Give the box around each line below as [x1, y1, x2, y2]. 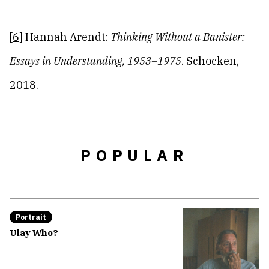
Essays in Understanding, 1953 [10, 54, 151, 68]
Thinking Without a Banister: [110, 30, 245, 44]
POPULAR [80, 145, 189, 165]
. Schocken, [181, 54, 239, 68]
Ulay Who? [10, 227, 58, 238]
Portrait [16, 213, 46, 222]
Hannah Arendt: [23, 30, 110, 44]
